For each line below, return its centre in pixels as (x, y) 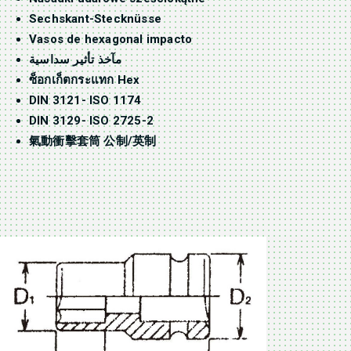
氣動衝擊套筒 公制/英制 (93, 141)
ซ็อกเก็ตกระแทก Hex (85, 80)
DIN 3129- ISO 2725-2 (92, 121)
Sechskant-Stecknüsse (96, 19)
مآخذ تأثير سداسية (76, 60)
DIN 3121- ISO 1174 (85, 101)
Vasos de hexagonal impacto (111, 40)
